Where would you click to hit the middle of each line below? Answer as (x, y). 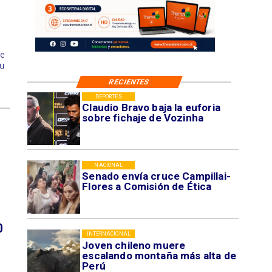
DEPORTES (108, 96)
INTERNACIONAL (108, 234)
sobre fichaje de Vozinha (143, 118)
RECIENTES (129, 82)
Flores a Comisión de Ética (147, 187)
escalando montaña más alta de (159, 255)
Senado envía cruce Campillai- (156, 176)
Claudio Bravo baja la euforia (151, 108)
